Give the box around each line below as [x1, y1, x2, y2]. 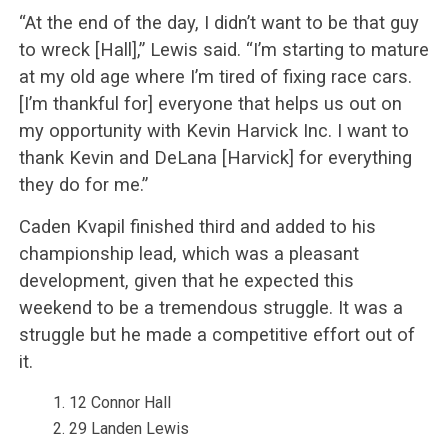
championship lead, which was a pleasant [18, 242, 359, 264]
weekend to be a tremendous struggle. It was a [18, 296, 403, 318]
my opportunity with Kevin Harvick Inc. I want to [18, 119, 409, 141]
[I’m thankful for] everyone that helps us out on [18, 92, 402, 114]
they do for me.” [18, 173, 148, 195]
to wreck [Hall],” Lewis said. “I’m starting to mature [18, 38, 429, 60]
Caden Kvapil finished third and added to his [18, 215, 376, 237]
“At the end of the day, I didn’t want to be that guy [18, 11, 419, 33]
